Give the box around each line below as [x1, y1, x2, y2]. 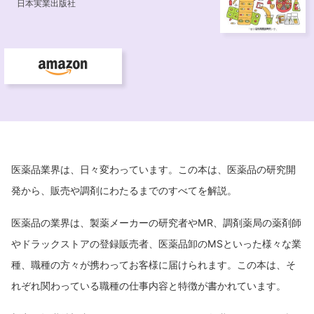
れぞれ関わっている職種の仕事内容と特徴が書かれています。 [11, 279, 286, 292]
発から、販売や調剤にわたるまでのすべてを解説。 [11, 184, 237, 196]
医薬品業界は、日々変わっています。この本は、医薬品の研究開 [11, 163, 296, 175]
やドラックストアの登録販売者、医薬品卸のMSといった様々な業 [11, 237, 301, 250]
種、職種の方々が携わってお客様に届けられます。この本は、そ [11, 258, 296, 271]
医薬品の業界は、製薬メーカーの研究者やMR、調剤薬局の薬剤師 [11, 216, 301, 228]
